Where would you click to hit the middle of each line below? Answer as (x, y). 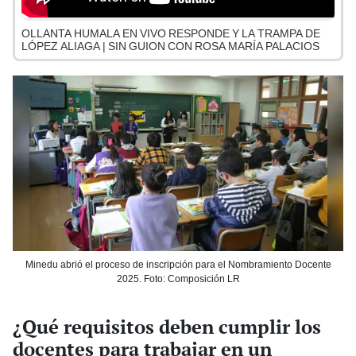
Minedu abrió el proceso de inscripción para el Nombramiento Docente (178, 264)
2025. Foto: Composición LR (178, 279)
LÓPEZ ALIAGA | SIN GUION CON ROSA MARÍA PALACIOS (170, 46)
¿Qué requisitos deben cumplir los (167, 327)
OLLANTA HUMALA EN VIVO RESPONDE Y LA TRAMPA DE (171, 34)
